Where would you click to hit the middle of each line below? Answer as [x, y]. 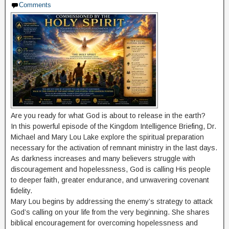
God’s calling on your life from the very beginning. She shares [110, 212]
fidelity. [21, 191]
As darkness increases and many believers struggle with [103, 158]
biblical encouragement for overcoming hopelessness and [104, 223]
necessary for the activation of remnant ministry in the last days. [114, 148]
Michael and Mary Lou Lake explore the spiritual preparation [107, 137]
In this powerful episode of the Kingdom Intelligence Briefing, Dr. [113, 126]
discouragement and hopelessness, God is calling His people [111, 169]
